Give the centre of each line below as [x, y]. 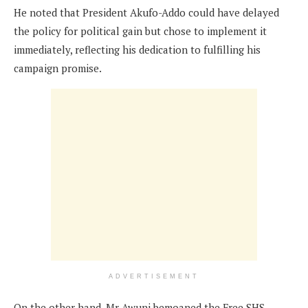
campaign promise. [58, 68]
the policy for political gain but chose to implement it [140, 31]
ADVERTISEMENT [154, 276]
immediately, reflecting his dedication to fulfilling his [137, 49]
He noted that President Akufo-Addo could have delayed [146, 12]
